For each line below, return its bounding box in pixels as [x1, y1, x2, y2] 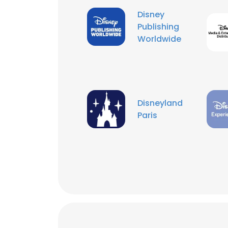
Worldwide [137, 33, 181, 45]
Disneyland [137, 97, 183, 109]
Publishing [137, 20, 179, 33]
